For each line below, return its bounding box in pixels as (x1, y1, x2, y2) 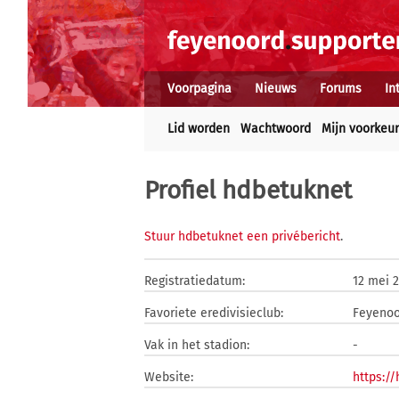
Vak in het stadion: (144, 338, 249, 353)
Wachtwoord (240, 121, 311, 136)
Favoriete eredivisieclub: (144, 305, 283, 321)
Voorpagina (167, 81, 232, 96)
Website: (144, 370, 193, 385)
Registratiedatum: (144, 273, 245, 289)
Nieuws (255, 81, 297, 96)
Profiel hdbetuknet (144, 175, 352, 205)
